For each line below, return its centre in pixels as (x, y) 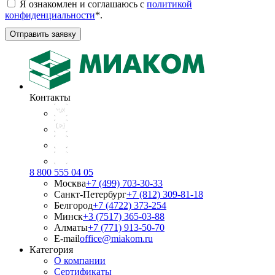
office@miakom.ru (116, 238)
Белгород (73, 205)
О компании (80, 260)
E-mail (67, 238)
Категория (51, 249)
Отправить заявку (43, 34)
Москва (70, 183)
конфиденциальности (50, 15)
